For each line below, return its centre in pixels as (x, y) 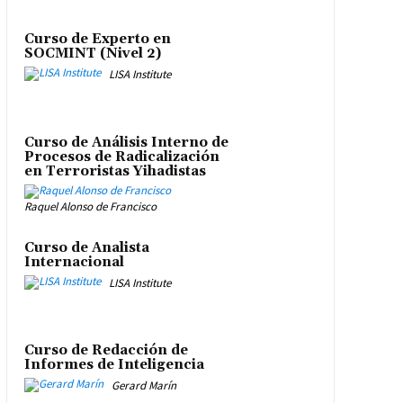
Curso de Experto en (97, 40)
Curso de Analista (86, 247)
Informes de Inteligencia (114, 365)
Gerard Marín (143, 386)
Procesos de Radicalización (121, 157)
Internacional (74, 262)
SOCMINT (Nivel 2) (92, 54)
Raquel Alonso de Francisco (90, 206)
